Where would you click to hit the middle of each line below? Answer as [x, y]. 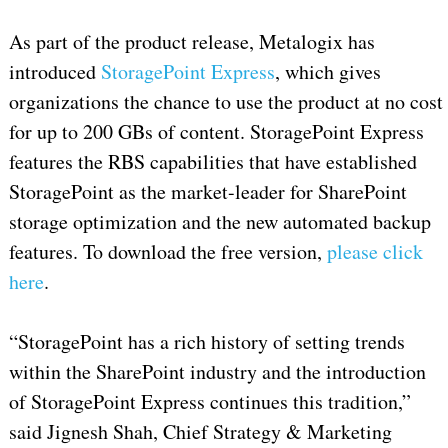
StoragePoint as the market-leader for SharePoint [207, 192]
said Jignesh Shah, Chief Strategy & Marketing [200, 432]
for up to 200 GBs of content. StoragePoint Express [216, 132]
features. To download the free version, [167, 252]
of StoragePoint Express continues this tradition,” [209, 402]
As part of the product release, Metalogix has [191, 42]
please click [374, 252]
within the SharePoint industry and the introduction [217, 372]
